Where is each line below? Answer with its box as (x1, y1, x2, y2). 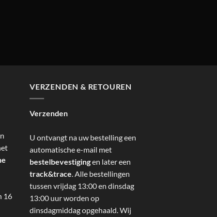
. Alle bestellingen (72, 169, 130, 178)
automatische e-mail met (30, 144, 112, 154)
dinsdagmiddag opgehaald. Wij (30, 205, 131, 215)
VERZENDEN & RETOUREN (30, 82, 132, 92)
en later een (91, 156, 131, 166)
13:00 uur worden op (30, 193, 99, 202)
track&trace (30, 169, 72, 178)
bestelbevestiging (30, 156, 91, 166)
